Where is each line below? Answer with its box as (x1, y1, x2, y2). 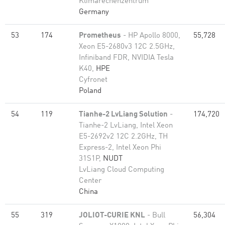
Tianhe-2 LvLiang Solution (79, 111, 168, 119)
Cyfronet (79, 76, 107, 84)
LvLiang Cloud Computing (79, 166, 164, 174)
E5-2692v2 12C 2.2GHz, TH (79, 133, 168, 141)
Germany (79, 9, 109, 16)
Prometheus (79, 32, 121, 40)
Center (79, 177, 101, 185)
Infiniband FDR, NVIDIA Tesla (79, 54, 174, 62)
